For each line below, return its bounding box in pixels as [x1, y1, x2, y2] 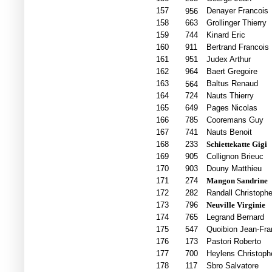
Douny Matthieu [206, 164, 262, 174]
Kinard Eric [206, 30, 245, 40]
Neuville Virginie [206, 200, 265, 210]
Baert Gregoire [206, 67, 257, 76]
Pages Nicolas [206, 103, 257, 113]
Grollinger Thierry [206, 18, 267, 28]
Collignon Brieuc [206, 152, 263, 161]
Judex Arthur [206, 55, 251, 64]
